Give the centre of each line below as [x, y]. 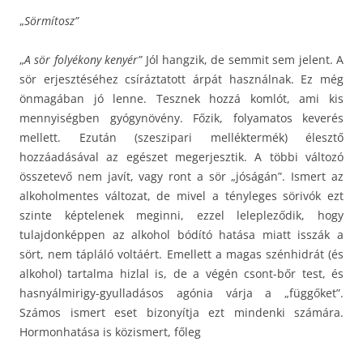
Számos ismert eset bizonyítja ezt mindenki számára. [181, 312]
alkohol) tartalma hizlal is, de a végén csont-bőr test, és [181, 273]
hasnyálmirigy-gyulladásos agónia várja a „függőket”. [181, 293]
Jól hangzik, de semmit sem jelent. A [243, 59]
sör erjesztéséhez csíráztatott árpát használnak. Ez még [181, 79]
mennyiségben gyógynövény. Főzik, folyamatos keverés [181, 117]
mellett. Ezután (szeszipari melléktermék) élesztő [181, 137]
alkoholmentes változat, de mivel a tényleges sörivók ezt [181, 195]
